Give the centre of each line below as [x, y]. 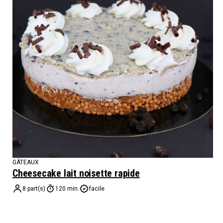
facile [97, 188]
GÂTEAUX [26, 162]
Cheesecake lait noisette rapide [76, 173]
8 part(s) [34, 188]
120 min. [67, 188]
